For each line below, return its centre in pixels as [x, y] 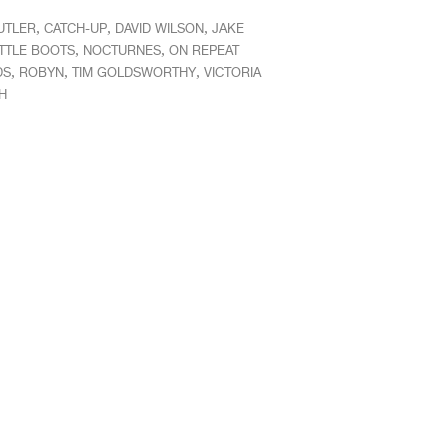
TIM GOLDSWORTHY [133, 72]
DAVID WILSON [159, 28]
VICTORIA [232, 72]
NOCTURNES [121, 50]
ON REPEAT [203, 50]
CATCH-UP [75, 28]
